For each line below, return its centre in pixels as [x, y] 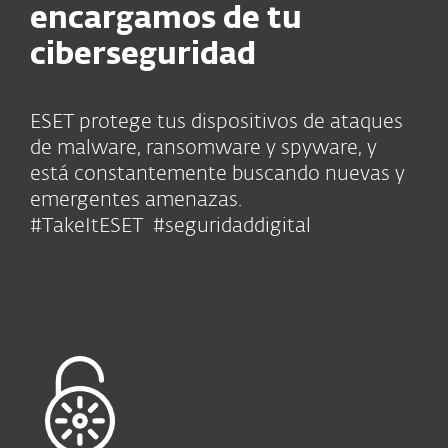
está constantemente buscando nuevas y [217, 174]
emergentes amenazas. [136, 200]
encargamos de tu [166, 20]
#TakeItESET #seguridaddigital [170, 226]
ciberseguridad [143, 56]
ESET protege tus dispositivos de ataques [216, 122]
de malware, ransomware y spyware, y [203, 148]
